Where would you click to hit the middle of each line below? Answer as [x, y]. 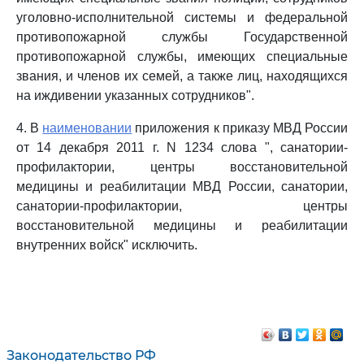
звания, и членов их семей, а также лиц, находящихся [182, 76]
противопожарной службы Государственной [182, 37]
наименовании [87, 128]
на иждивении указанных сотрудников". [135, 95]
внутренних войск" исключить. [107, 245]
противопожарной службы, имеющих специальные [182, 56]
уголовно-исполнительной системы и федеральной [182, 17]
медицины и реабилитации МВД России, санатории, [182, 186]
